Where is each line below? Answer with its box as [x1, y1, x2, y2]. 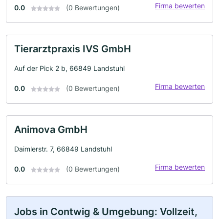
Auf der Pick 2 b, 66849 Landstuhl [14, 64, 125, 72]
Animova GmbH [14, 124, 88, 135]
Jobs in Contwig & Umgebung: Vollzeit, [14, 206, 197, 218]
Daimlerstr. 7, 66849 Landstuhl [14, 145, 112, 153]
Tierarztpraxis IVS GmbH [14, 43, 131, 55]
